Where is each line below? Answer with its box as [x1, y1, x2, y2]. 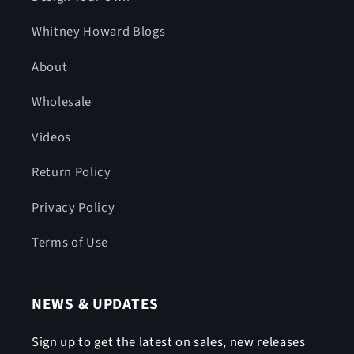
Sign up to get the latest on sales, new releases [32, 333, 306, 352]
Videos [32, 127, 71, 147]
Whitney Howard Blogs [32, 22, 166, 41]
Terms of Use [32, 233, 108, 252]
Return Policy [32, 163, 111, 182]
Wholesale [32, 92, 92, 111]
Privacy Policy [32, 198, 115, 217]
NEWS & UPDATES [32, 293, 160, 316]
